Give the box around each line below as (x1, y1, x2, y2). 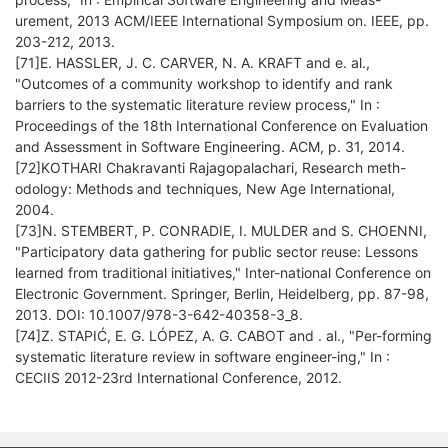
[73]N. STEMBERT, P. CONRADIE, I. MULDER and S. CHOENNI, (15, 222, 427, 240)
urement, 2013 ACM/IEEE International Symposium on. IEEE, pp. (15, 12, 429, 30)
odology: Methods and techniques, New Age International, (15, 180, 395, 198)
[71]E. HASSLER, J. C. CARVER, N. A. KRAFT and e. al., (15, 54, 370, 72)
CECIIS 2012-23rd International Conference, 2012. (15, 369, 342, 387)
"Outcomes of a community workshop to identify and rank (15, 75, 393, 93)
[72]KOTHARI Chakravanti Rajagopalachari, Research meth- (15, 159, 406, 177)
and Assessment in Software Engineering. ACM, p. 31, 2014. (15, 138, 405, 156)
